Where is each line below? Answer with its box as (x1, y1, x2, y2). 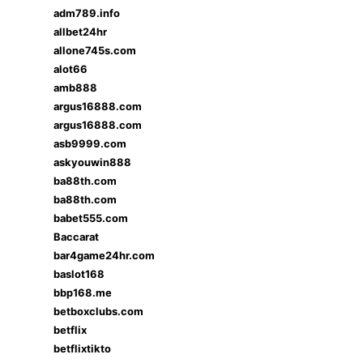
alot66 (53, 62, 88, 75)
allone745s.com (53, 44, 136, 57)
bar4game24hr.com (53, 249, 155, 262)
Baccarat (53, 230, 99, 243)
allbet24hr (53, 25, 107, 38)
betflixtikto (53, 342, 111, 355)
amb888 (53, 81, 97, 94)
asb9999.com (53, 137, 126, 150)
